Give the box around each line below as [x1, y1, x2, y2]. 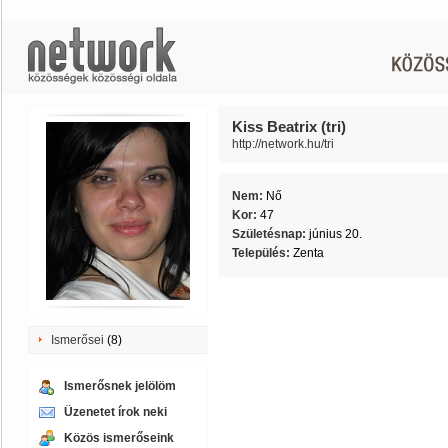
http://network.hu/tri [232, 137, 334, 151]
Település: [232, 246, 293, 260]
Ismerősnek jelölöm [64, 379, 176, 393]
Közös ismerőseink [64, 431, 174, 445]
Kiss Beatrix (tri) [232, 118, 346, 135]
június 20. [309, 227, 362, 241]
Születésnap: [232, 227, 309, 241]
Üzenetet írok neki [64, 405, 167, 419]
